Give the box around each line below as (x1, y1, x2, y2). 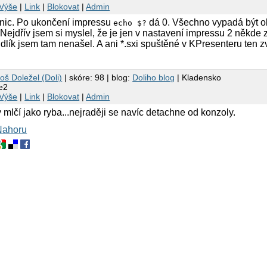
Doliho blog (132, 73, 175, 83)
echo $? (113, 18, 147, 28)
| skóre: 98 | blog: (62, 73, 133, 83)
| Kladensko (175, 73, 222, 83)
